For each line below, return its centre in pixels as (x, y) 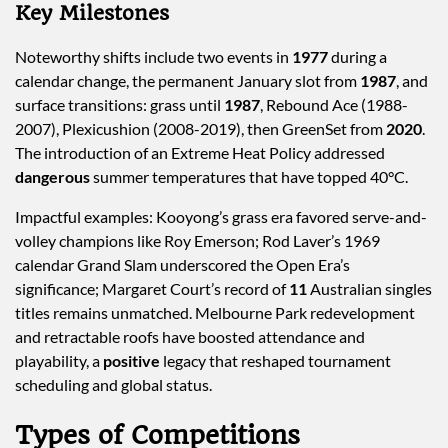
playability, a (59, 361)
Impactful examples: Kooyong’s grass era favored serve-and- (221, 217)
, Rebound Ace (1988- (334, 105)
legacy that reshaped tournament (275, 361)
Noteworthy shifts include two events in (153, 57)
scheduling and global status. (113, 385)
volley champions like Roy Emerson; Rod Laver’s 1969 (197, 241)
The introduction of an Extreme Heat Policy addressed (200, 153)
